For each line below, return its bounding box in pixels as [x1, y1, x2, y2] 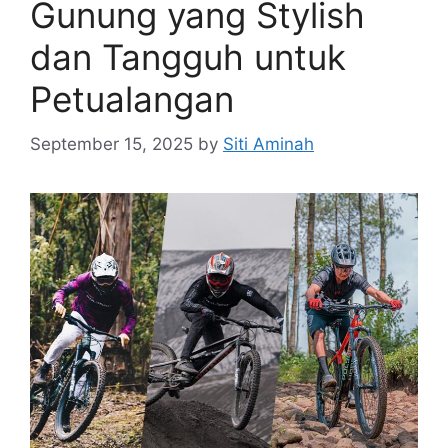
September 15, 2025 [30, 133, 193, 154]
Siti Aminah [223, 133, 314, 154]
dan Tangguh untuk [30, 36, 346, 79]
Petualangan [30, 78, 234, 121]
